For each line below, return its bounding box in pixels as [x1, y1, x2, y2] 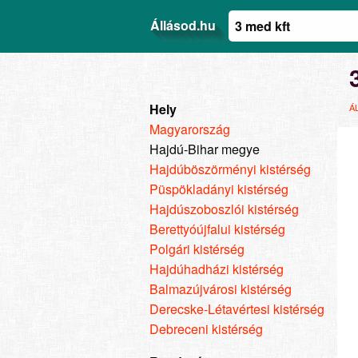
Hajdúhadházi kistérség [149, 259, 284, 278]
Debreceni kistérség [149, 319, 263, 338]
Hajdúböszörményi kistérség [149, 159, 311, 178]
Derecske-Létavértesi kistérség [149, 299, 324, 318]
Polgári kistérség [149, 239, 245, 258]
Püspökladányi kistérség [149, 179, 288, 198]
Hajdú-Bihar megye [149, 139, 260, 158]
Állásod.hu [150, 15, 216, 34]
